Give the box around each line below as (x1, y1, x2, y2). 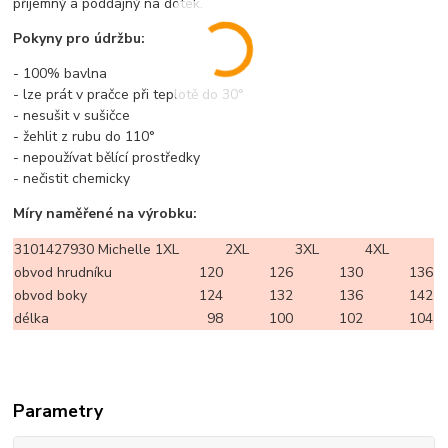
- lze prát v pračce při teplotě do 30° (13, 84, 245, 104)
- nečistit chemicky (13, 168, 131, 188)
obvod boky (14, 285, 88, 305)
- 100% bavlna (13, 63, 108, 83)
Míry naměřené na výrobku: (13, 203, 198, 223)
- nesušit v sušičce (13, 105, 131, 125)
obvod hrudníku (14, 262, 113, 282)
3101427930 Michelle (14, 239, 152, 259)
